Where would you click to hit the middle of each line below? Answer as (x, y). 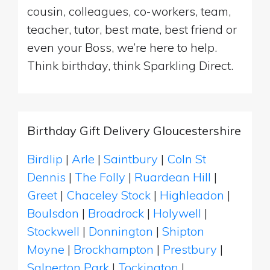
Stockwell (53, 231)
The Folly (100, 177)
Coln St (187, 159)
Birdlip (45, 159)
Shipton (183, 231)
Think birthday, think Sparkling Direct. (130, 65)
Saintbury (131, 159)
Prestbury (190, 249)
